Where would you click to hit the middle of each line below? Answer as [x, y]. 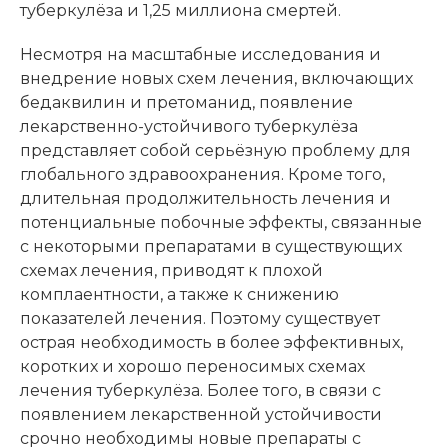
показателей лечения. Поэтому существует [200, 318]
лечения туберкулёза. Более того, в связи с [200, 390]
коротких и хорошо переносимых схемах [192, 366]
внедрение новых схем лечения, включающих [216, 78]
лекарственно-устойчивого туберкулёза [189, 126]
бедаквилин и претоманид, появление [186, 102]
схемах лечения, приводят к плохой [171, 270]
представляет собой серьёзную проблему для [215, 150]
